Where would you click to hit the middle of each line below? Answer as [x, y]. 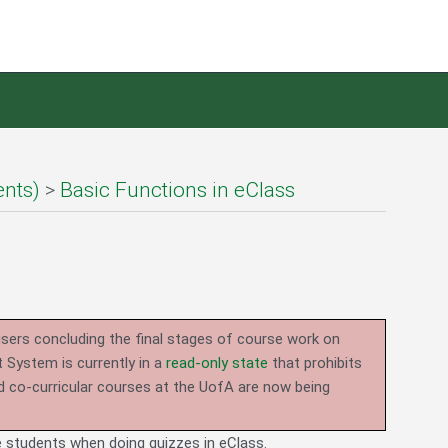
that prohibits [315, 363]
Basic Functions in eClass [177, 190]
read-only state [217, 363]
